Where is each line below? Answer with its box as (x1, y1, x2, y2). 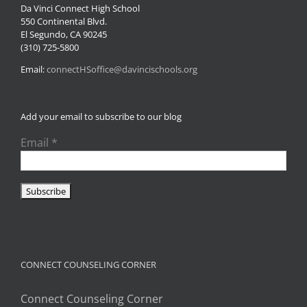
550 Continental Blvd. (21, 14, 107, 27)
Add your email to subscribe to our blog (21, 110, 182, 123)
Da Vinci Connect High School (21, 1, 140, 14)
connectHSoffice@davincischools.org (47, 62, 197, 75)
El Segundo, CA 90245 (21, 27, 107, 40)
